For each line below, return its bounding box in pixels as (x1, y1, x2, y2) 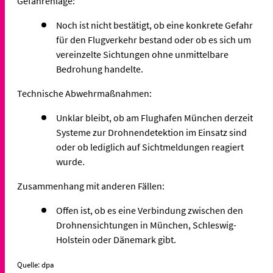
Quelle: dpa (17, 259, 54, 270)
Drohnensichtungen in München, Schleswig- (56, 218, 236, 231)
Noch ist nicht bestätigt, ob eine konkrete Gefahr (56, 18, 253, 31)
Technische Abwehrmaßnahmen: (17, 87, 154, 99)
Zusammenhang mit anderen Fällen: (17, 179, 166, 192)
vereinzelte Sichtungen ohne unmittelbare (56, 48, 229, 60)
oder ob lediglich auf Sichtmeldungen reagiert (56, 140, 244, 153)
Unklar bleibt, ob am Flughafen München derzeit (56, 111, 253, 124)
